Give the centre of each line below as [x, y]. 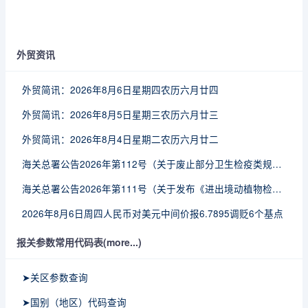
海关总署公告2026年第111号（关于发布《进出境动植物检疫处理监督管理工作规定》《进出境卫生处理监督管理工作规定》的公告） [277, 188]
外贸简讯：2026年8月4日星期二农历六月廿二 [120, 139]
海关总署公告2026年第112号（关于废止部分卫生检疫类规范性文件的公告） [277, 164]
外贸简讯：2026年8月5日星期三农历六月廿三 [120, 114]
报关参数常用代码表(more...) [79, 242]
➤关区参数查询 [55, 277]
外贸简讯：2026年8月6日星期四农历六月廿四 [120, 89]
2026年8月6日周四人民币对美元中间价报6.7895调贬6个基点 [153, 213]
